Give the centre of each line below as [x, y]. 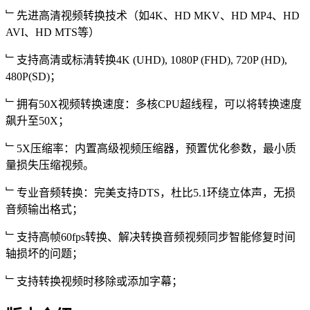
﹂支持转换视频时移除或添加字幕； [94, 282]
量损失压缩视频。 [50, 165]
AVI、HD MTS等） [53, 33]
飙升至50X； [37, 121]
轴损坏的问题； [44, 254]
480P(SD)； [33, 77]
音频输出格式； [44, 210]
